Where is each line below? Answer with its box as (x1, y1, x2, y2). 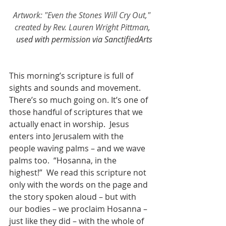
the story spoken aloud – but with (9, 191, 138, 202)
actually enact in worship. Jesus (9, 118, 131, 130)
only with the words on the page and (9, 179, 150, 190)
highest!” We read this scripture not (9, 166, 148, 178)
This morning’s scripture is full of (9, 70, 135, 81)
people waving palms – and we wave (9, 142, 147, 154)
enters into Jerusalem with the (9, 130, 126, 142)
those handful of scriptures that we (9, 106, 145, 118)
